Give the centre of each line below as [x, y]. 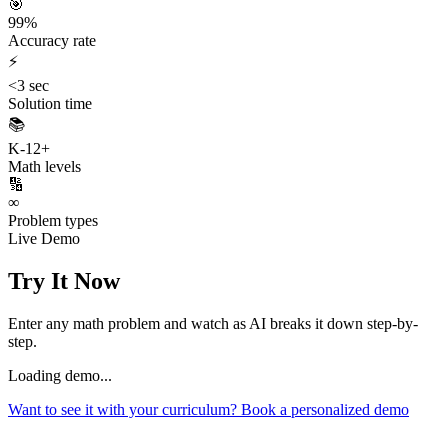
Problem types [53, 220]
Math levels [44, 166]
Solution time [50, 103]
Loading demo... [60, 375]
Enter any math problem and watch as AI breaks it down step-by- [213, 323]
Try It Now [64, 280]
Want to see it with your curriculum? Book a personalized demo [208, 409]
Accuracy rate [52, 40]
